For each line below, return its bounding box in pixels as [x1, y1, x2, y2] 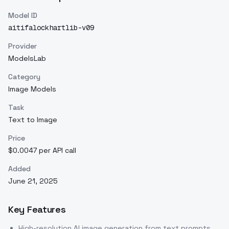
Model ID [8, 11, 37, 20]
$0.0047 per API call [8, 146, 76, 155]
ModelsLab [8, 54, 46, 63]
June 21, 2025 [8, 176, 58, 186]
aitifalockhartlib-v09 [8, 23, 94, 32]
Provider [8, 41, 37, 51]
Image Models [8, 84, 56, 94]
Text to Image [8, 115, 57, 124]
